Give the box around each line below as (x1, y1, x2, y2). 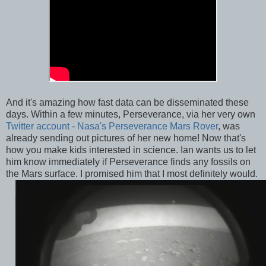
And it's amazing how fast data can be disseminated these (6, 97, 249, 108)
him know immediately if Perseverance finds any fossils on (6, 157, 251, 167)
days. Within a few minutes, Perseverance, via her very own (6, 109, 255, 120)
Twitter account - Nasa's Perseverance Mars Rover (6, 121, 218, 132)
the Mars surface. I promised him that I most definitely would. (6, 169, 260, 179)
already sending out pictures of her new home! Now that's (6, 133, 246, 144)
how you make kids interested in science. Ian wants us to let (6, 145, 256, 156)
